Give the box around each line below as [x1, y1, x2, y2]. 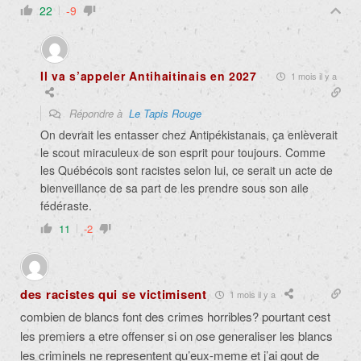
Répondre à [66, 106, 129, 122]
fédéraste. [40, 197, 92, 214]
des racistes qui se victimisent [20, 285, 207, 304]
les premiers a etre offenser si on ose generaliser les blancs [20, 327, 333, 345]
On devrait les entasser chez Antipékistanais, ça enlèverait [40, 127, 338, 143]
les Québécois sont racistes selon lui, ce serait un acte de [40, 162, 333, 179]
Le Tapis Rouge [129, 106, 201, 122]
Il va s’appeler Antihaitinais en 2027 [40, 68, 257, 85]
